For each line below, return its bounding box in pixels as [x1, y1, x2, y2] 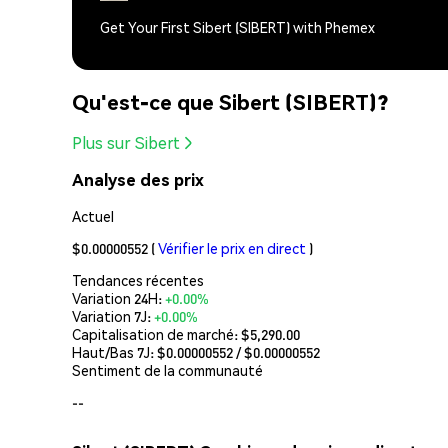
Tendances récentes [72, 270, 204, 289]
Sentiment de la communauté [72, 360, 263, 379]
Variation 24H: [72, 288, 165, 307]
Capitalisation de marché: [72, 324, 241, 343]
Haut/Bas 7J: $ [72, 342, 166, 361]
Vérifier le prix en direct [158, 238, 306, 257]
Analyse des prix [72, 169, 204, 191]
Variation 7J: [72, 306, 154, 325]
